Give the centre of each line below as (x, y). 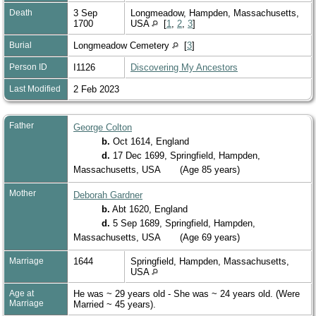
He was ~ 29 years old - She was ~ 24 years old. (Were (187, 293)
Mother (23, 193)
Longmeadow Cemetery (123, 45)
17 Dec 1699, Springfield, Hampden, (185, 155)
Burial (20, 45)
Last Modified (35, 89)
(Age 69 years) (210, 237)
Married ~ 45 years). (116, 304)
